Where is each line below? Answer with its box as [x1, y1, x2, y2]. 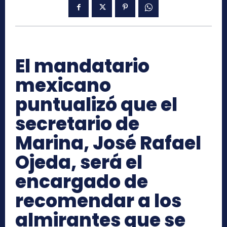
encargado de [15, 169, 148, 195]
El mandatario [15, 53, 149, 80]
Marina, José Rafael [15, 130, 201, 157]
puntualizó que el [15, 92, 177, 118]
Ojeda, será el [15, 149, 142, 176]
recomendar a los [15, 188, 181, 214]
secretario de [15, 111, 139, 137]
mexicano [15, 72, 111, 99]
